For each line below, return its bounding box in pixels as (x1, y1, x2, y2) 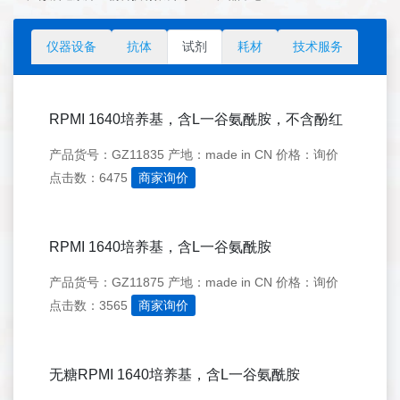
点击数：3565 (49, 298, 128, 312)
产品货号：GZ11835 (49, 147, 164, 162)
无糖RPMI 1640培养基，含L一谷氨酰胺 (49, 367, 300, 382)
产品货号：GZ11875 (49, 275, 164, 289)
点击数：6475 (49, 171, 128, 185)
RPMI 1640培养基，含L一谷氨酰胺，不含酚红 (49, 112, 343, 127)
